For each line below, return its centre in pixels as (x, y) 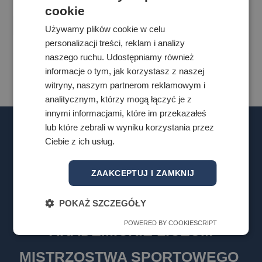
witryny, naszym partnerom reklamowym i (125, 85)
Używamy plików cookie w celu (105, 29)
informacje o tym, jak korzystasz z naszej (125, 71)
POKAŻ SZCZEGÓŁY (103, 203)
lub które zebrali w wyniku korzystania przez (130, 127)
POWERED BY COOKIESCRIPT (170, 223)
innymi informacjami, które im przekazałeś (126, 113)
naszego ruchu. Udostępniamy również (120, 57)
